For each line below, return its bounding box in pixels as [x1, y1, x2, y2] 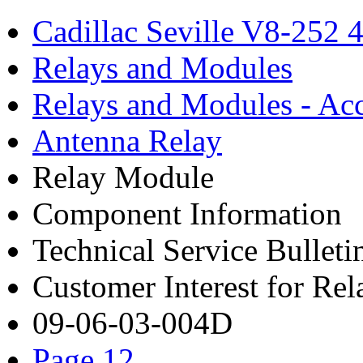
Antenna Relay [32, 123, 222, 158]
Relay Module [32, 160, 214, 194]
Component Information [32, 196, 342, 231]
